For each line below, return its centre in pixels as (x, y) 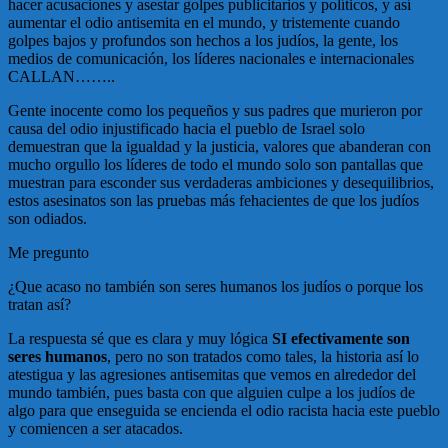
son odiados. (47, 218)
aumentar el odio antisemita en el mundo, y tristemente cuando (204, 22)
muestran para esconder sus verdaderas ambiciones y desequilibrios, (221, 182)
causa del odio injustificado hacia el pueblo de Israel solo (186, 128)
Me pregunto (50, 252)
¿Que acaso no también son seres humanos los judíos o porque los (215, 286)
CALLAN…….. (61, 76)
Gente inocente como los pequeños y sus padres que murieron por (215, 110)
